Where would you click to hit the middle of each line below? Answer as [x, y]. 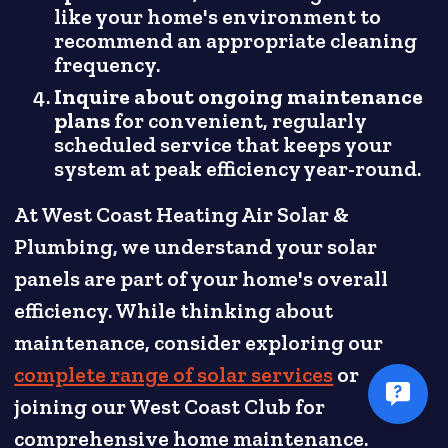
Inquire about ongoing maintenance [239, 97]
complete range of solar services [174, 375]
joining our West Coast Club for [170, 407]
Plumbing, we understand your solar [196, 247]
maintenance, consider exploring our [199, 343]
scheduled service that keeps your [223, 145]
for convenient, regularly [238, 121]
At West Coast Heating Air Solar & [182, 215]
